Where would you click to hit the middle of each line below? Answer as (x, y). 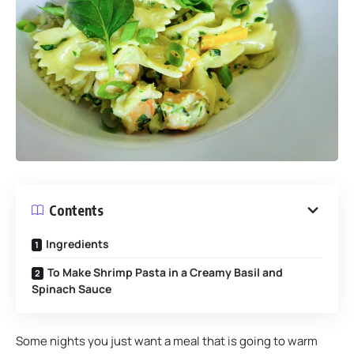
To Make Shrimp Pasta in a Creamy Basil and (165, 272)
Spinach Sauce (72, 289)
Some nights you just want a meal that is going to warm (167, 341)
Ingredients (77, 244)
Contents (76, 210)
